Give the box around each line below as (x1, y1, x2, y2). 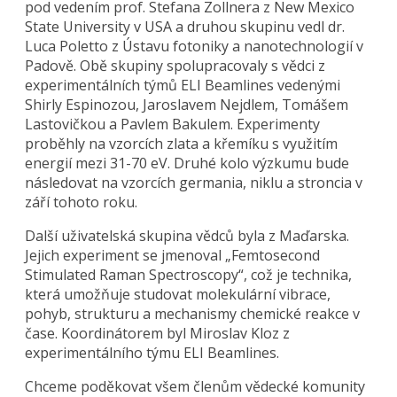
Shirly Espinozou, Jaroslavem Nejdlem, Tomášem (25, 94, 349, 114)
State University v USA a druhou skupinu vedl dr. (25, 16, 346, 36)
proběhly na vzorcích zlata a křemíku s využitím (25, 133, 339, 153)
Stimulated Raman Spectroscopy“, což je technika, (25, 264, 353, 284)
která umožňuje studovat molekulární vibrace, (25, 284, 331, 304)
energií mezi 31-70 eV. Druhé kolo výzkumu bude (25, 152, 350, 173)
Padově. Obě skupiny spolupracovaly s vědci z (25, 55, 326, 75)
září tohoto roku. (25, 191, 138, 212)
